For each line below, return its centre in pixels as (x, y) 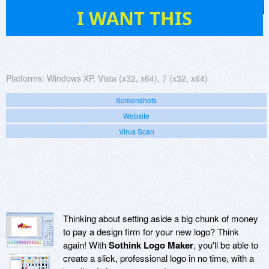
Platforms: (25, 78)
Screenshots (136, 100)
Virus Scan (136, 131)
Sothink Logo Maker (151, 245)
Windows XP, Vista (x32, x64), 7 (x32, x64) (127, 78)
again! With (86, 245)
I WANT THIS (134, 18)
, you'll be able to (226, 245)
